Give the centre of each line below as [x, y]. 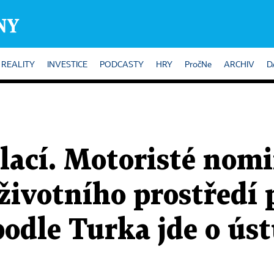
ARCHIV [239, 65]
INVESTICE [67, 65]
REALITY [18, 65]
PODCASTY [122, 65]
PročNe [198, 65]
